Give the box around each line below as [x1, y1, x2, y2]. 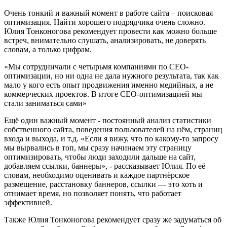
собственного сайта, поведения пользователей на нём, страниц [4, 125, 222, 134]
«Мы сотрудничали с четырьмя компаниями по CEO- [4, 62, 188, 71]
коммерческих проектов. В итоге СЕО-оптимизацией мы [4, 90, 202, 98]
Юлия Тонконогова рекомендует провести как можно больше [4, 27, 217, 35]
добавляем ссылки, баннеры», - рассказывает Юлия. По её [4, 162, 205, 170]
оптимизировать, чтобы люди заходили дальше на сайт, [4, 153, 196, 161]
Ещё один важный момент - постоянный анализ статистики [4, 116, 211, 125]
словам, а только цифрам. [4, 45, 94, 54]
